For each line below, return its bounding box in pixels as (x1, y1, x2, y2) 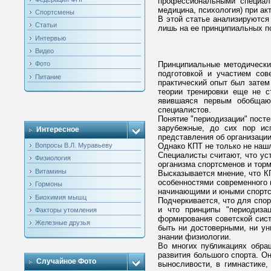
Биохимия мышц (34, 193, 87, 201)
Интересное (36, 125, 79, 134)
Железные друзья (34, 219, 90, 227)
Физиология (34, 154, 71, 162)
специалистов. (157, 105, 211, 114)
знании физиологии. (157, 232, 231, 241)
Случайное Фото (36, 257, 96, 266)
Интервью (34, 34, 66, 42)
